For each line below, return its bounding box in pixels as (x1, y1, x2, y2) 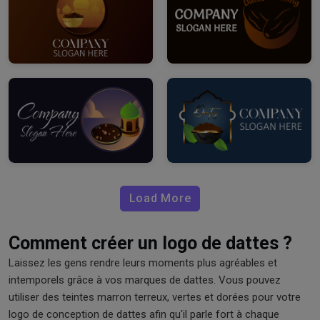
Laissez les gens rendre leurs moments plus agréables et (9, 256, 277, 269)
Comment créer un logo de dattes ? (9, 232, 292, 254)
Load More (129, 191, 191, 205)
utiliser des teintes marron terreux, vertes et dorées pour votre (9, 290, 301, 304)
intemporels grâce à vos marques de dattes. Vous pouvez (9, 273, 281, 286)
